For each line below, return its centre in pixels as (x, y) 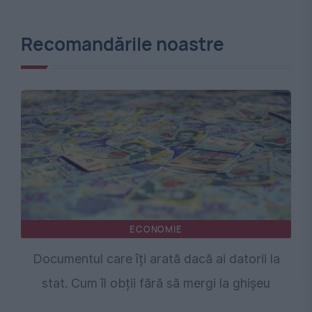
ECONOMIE (156, 229)
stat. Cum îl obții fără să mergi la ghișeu (156, 283)
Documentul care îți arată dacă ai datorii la (156, 258)
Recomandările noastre (123, 44)
